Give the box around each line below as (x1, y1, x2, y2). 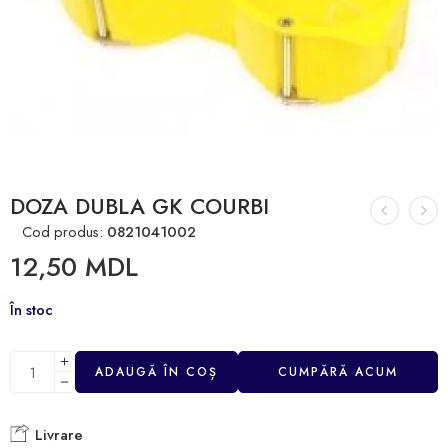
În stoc (10, 299, 53, 320)
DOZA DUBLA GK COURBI (10, 191, 269, 222)
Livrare (30, 424, 83, 446)
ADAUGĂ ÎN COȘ (95, 363, 218, 381)
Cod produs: (10, 221, 107, 242)
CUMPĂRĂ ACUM (278, 363, 398, 381)
